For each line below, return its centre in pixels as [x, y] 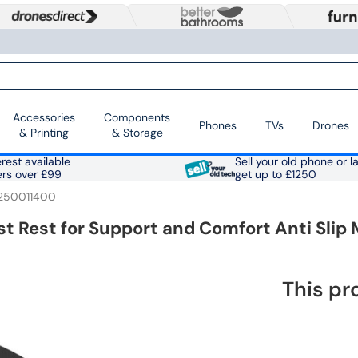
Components [137, 118]
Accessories [44, 118]
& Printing [44, 133]
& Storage [137, 133]
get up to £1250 [275, 175]
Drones [331, 125]
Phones [218, 125]
